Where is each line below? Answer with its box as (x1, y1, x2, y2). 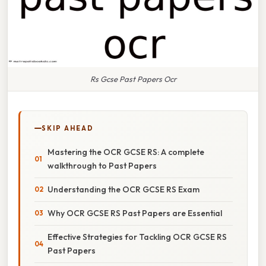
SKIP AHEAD (42, 123, 94, 132)
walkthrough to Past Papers (47, 160, 157, 171)
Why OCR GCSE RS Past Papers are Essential (47, 207, 222, 218)
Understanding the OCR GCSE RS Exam (47, 183, 199, 195)
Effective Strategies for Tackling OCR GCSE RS (47, 231, 227, 242)
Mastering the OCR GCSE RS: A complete (47, 146, 204, 157)
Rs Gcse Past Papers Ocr (90, 74, 176, 84)
